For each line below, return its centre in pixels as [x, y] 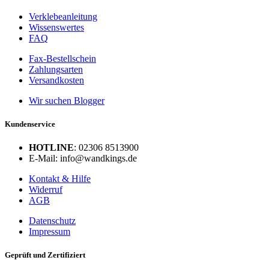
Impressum [50, 232]
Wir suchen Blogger [67, 100]
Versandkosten [56, 80]
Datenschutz [52, 221]
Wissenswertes [56, 27]
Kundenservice [30, 124]
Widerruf [46, 190]
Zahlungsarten [56, 69]
